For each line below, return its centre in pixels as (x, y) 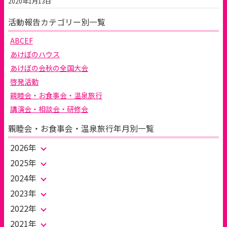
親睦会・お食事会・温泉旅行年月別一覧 (81, 128)
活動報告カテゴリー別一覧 (57, 22)
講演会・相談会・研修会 (49, 109)
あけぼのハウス (35, 54)
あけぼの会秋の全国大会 (49, 68)
